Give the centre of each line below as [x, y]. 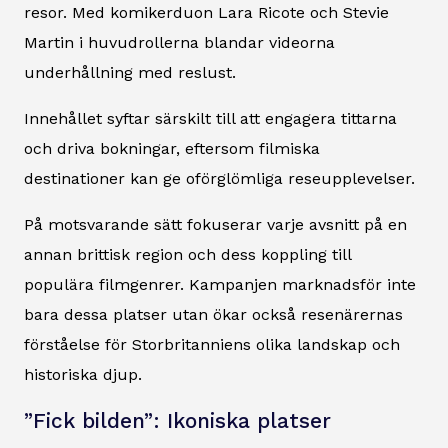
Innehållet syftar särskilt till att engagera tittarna [210, 118]
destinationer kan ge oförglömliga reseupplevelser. [219, 178]
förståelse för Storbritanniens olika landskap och [212, 344]
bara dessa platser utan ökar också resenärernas [213, 314]
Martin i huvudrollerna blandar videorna [179, 42]
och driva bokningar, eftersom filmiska [172, 148]
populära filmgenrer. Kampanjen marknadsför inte [220, 284]
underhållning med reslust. [130, 72]
